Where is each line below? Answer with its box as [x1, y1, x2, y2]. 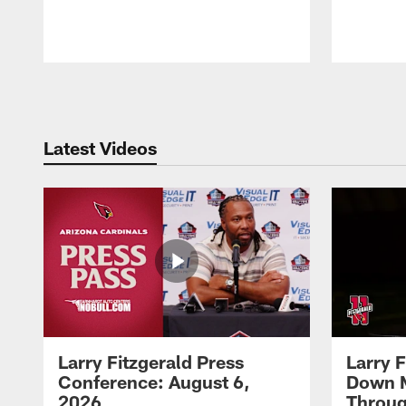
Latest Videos [43, 136, 157, 159]
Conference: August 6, [58, 371, 250, 393]
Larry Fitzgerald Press [58, 351, 244, 373]
